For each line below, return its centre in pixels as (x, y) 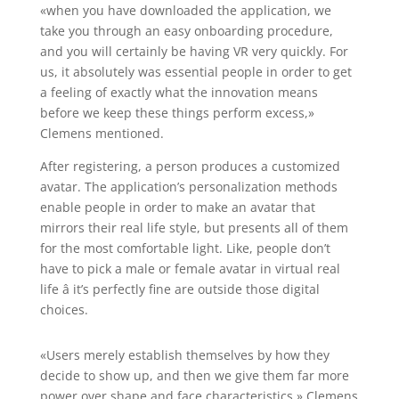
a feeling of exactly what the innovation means (179, 92)
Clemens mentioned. (102, 133)
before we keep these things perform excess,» (177, 113)
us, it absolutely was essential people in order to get (195, 72)
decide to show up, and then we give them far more (194, 375)
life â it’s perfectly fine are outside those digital (179, 289)
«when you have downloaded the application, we (185, 10)
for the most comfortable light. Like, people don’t (185, 248)
